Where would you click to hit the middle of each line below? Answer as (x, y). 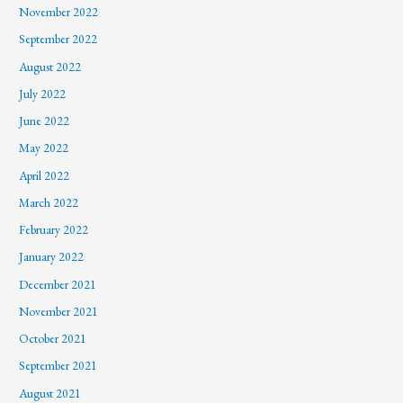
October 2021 (53, 339)
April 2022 (45, 175)
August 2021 (50, 393)
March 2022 (49, 202)
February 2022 (54, 230)
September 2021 (58, 366)
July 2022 (43, 93)
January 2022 (52, 257)
